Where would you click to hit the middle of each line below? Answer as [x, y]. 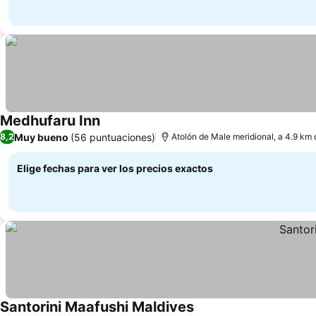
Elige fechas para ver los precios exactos [115, 168]
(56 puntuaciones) [113, 137]
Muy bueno [41, 137]
